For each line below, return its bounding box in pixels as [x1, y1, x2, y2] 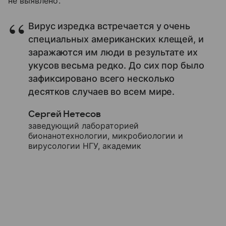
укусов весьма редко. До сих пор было [28, 60, 204, 71]
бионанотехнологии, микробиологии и [28, 131, 183, 141]
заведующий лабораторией [28, 121, 139, 131]
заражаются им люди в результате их [28, 47, 198, 58]
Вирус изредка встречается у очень [28, 21, 191, 32]
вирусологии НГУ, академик [28, 141, 141, 151]
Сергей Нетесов [28, 109, 101, 120]
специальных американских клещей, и [28, 34, 204, 45]
